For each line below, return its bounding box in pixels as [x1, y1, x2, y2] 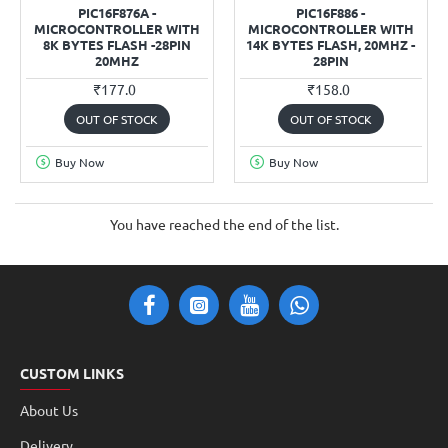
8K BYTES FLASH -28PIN [42, 35, 191, 53]
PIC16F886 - [296, 3, 366, 21]
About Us [20, 400, 78, 419]
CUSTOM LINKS [20, 363, 124, 382]
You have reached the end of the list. [109, 214, 339, 233]
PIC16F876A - [77, 3, 156, 21]
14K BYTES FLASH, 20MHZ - [246, 35, 416, 53]
